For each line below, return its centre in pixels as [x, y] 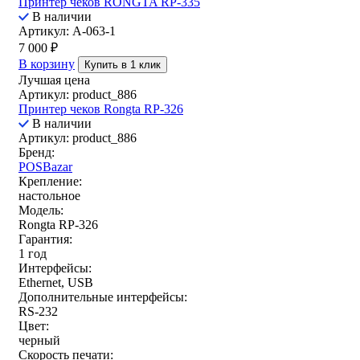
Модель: [41, 211]
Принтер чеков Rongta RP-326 [101, 109]
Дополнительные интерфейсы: [103, 297]
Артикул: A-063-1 [67, 31]
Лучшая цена [54, 80]
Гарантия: [45, 239]
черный [39, 341]
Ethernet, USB [56, 283]
